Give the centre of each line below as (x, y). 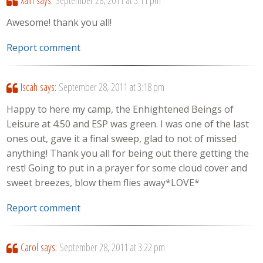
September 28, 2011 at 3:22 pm (112, 247)
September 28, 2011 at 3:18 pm (111, 87)
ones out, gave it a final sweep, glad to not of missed (122, 139)
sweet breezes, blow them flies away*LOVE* (103, 183)
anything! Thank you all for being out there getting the (128, 154)
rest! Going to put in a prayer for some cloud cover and (127, 168)
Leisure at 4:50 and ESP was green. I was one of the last (128, 124)
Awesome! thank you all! (59, 23)
